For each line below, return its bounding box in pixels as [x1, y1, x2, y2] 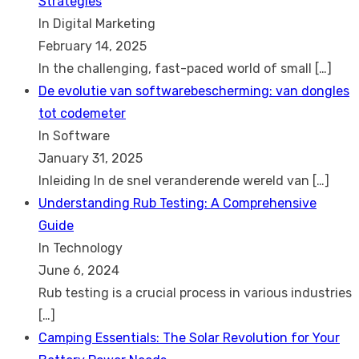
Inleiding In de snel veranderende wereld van [38, 172, 313, 188]
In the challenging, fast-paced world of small [38, 60, 315, 76]
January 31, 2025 [38, 150, 143, 166]
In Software [38, 127, 110, 143]
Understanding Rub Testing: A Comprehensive [38, 195, 317, 211]
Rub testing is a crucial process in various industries [38, 284, 352, 301]
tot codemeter [38, 105, 126, 121]
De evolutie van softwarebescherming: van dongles [38, 83, 349, 99]
